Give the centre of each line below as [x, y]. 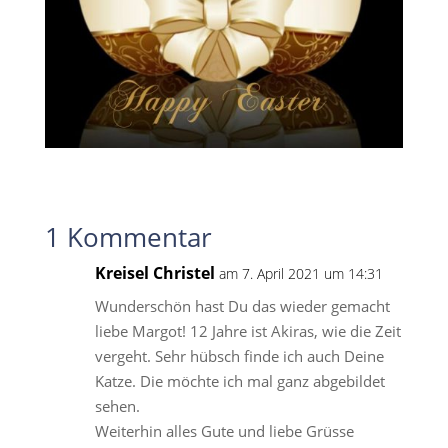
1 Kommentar [128, 236]
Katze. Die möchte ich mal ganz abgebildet [239, 380]
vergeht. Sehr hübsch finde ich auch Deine [239, 355]
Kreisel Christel [154, 272]
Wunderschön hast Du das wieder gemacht [242, 305]
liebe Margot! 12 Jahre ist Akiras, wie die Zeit [247, 330]
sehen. [117, 405]
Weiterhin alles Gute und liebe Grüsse [224, 430]
